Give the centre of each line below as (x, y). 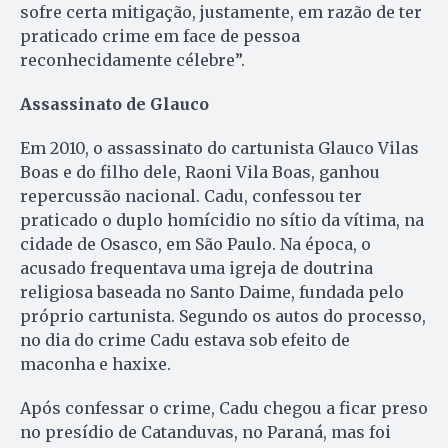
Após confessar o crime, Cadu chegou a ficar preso (224, 407)
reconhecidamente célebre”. (132, 59)
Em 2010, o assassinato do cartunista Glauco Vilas (219, 147)
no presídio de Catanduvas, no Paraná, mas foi (205, 431)
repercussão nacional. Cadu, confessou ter (191, 195)
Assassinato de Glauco (114, 103)
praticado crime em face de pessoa (160, 35)
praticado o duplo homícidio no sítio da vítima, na (222, 219)
